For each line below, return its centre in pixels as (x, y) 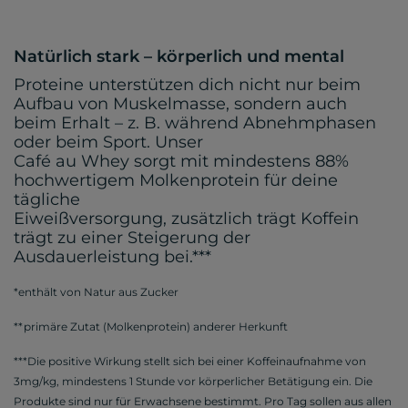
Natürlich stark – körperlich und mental (179, 57)
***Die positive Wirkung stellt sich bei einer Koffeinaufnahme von (190, 362)
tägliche (47, 200)
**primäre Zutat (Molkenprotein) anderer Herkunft (151, 327)
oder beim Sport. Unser (108, 143)
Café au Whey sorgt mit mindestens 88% (181, 162)
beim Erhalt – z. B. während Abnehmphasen (195, 123)
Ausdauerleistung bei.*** (112, 257)
